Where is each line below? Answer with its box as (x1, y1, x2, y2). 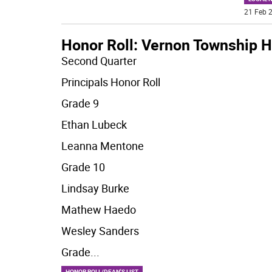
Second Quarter (61, 53, 137, 68)
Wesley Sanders (61, 223, 139, 238)
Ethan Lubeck (61, 117, 127, 132)
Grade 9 (61, 95, 99, 110)
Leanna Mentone (61, 138, 144, 153)
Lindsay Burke (61, 180, 129, 195)
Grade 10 (61, 159, 105, 174)
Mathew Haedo (61, 202, 136, 217)
